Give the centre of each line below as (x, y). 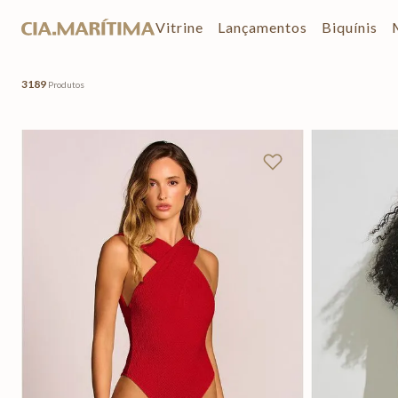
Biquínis (350, 27)
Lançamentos (263, 27)
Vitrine (179, 27)
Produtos (66, 84)
